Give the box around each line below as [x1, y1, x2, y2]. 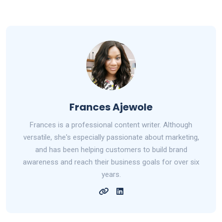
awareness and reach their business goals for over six [23, 158, 199, 167]
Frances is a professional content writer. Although [30, 120, 192, 130]
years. [101, 170, 121, 179]
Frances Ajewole [69, 100, 153, 114]
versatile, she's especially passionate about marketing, [23, 133, 199, 142]
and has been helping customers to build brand [35, 145, 187, 155]
